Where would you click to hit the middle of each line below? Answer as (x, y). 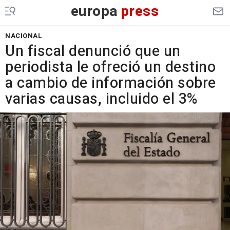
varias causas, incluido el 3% (101, 99)
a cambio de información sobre (111, 83)
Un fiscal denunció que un (93, 51)
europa (94, 12)
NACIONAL (24, 36)
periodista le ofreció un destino (110, 67)
